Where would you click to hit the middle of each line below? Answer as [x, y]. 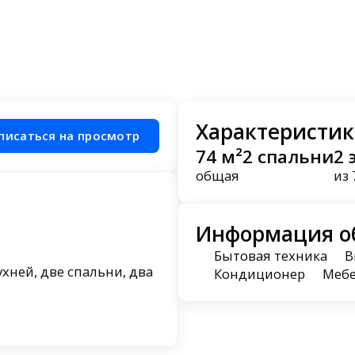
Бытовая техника [270, 256]
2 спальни [288, 157]
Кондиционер [259, 273]
